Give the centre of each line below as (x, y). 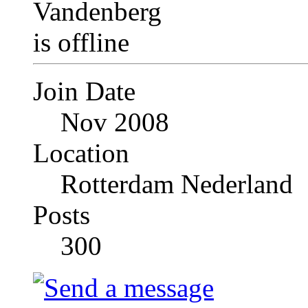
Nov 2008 (115, 122)
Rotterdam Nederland (177, 184)
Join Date (84, 91)
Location (81, 153)
